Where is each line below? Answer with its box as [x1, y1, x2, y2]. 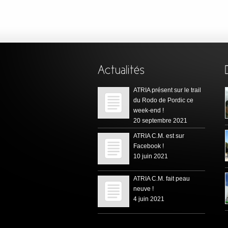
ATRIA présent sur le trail [133, 86, 201, 94]
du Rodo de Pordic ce [133, 96, 193, 104]
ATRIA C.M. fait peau [133, 175, 190, 182]
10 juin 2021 [133, 152, 168, 160]
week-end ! [133, 106, 164, 114]
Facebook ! [133, 142, 164, 150]
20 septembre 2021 [133, 117, 187, 124]
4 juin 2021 [133, 195, 164, 203]
